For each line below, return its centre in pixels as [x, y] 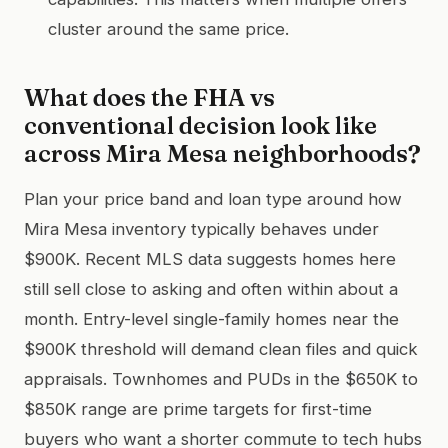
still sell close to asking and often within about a [211, 288]
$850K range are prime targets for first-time [198, 408]
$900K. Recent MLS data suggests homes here [210, 258]
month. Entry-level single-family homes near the [211, 318]
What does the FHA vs [149, 97]
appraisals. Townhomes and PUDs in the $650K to [221, 378]
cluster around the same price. [168, 28]
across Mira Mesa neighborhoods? [222, 153]
